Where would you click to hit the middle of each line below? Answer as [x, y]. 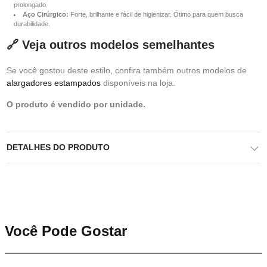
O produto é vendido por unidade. [76, 104]
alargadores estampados [54, 83]
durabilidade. [32, 24]
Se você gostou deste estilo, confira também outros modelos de [127, 70]
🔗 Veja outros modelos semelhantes [111, 45]
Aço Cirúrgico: [46, 14]
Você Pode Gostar [66, 231]
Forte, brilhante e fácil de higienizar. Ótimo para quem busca [156, 14]
